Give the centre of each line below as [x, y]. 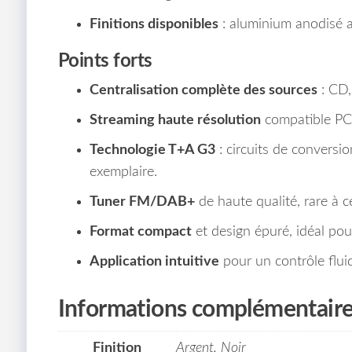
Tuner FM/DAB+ [142, 202]
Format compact [140, 231]
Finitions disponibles [154, 24]
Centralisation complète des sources [203, 90]
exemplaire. [123, 172]
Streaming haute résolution [175, 120]
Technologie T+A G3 [152, 150]
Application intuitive [154, 261]
